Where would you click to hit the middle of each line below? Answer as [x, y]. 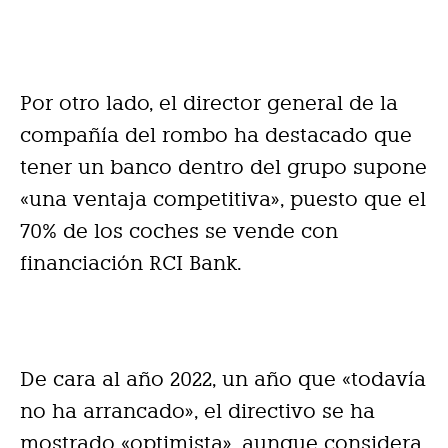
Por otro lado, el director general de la [209, 102]
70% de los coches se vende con [179, 230]
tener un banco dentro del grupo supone [223, 166]
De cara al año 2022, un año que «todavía [223, 378]
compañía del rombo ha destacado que [216, 134]
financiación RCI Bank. [131, 262]
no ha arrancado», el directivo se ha [197, 410]
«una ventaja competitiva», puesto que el [223, 198]
